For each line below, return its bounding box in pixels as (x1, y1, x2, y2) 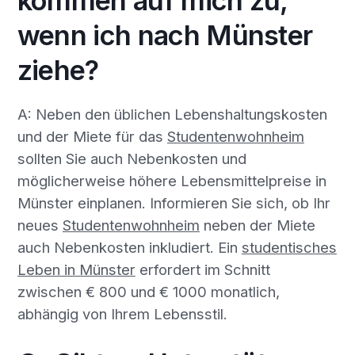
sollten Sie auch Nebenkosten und (17, 149, 246, 167)
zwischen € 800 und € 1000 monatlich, (17, 282, 280, 300)
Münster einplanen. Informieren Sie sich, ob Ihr (17, 193, 330, 212)
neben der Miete (199, 216, 315, 234)
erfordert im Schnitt (135, 260, 270, 278)
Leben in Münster (17, 260, 136, 278)
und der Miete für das (17, 127, 167, 145)
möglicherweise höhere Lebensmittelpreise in (17, 171, 326, 189)
